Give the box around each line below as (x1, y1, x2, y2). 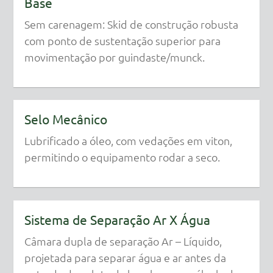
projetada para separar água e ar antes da (24, 250, 226, 264)
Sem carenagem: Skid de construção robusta (24, 16, 238, 31)
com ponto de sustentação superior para (24, 33, 221, 48)
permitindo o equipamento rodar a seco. (24, 150, 220, 165)
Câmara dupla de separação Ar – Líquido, (24, 233, 222, 248)
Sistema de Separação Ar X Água (24, 211, 210, 227)
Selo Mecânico (24, 111, 107, 127)
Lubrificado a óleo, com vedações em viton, (24, 133, 232, 148)
